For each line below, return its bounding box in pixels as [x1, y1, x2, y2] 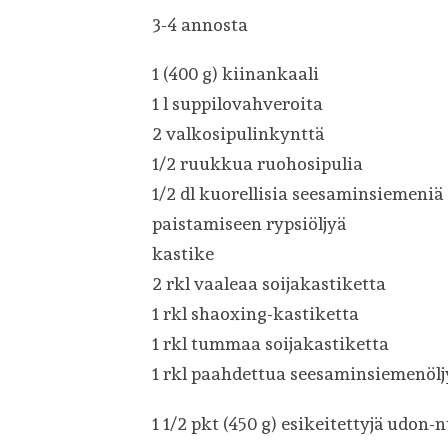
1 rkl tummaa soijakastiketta [152, 333, 389, 355]
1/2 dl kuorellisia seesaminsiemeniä [152, 183, 443, 205]
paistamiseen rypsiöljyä [152, 213, 346, 235]
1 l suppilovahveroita [152, 93, 323, 115]
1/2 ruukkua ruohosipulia [152, 153, 363, 175]
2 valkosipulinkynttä [152, 123, 324, 145]
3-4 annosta [152, 13, 248, 35]
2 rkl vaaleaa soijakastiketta [152, 273, 386, 295]
